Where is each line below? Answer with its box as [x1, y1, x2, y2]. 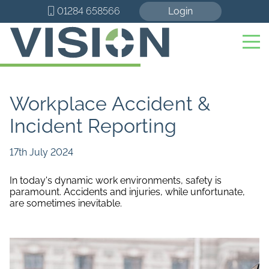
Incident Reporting [10, 115, 177, 137]
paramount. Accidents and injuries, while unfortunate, [10, 186, 245, 198]
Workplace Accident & [10, 92, 211, 115]
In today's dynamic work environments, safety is [10, 175, 222, 186]
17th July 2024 [10, 147, 73, 158]
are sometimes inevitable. [10, 198, 122, 209]
